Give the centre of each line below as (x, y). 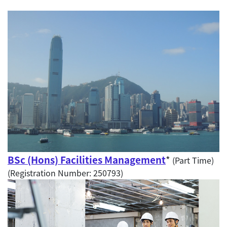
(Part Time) (192, 160)
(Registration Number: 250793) (66, 173)
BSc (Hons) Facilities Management (87, 160)
